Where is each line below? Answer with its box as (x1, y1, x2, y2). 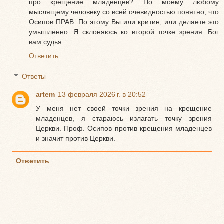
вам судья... (29, 37, 68, 46)
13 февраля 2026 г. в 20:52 (58, 90, 146, 99)
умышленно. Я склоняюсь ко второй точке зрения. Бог (29, 27, 219, 36)
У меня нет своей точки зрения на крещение (36, 104, 212, 113)
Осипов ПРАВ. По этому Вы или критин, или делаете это (29, 17, 219, 26)
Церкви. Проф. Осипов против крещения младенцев (36, 124, 212, 133)
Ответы (22, 72, 46, 81)
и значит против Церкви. (36, 134, 116, 143)
